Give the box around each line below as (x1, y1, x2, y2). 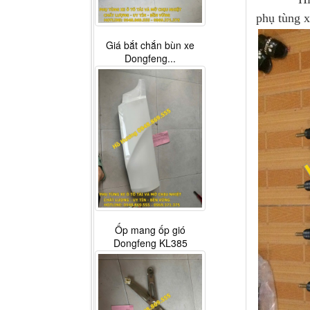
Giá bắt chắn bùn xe (106, 37, 194, 52)
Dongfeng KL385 (113, 235, 188, 250)
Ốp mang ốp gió (115, 222, 185, 237)
